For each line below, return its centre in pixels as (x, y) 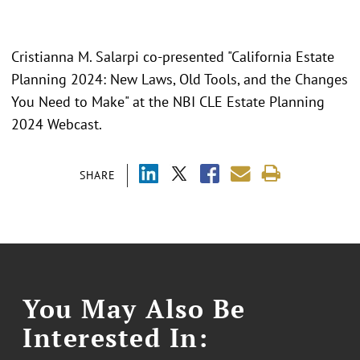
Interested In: (116, 338)
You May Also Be (134, 309)
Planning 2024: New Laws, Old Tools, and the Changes (180, 80)
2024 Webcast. (58, 125)
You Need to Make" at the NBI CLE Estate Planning (168, 102)
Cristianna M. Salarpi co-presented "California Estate (173, 57)
